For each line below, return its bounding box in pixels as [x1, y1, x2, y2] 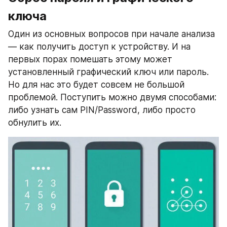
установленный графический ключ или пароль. [8, 67, 209, 78]
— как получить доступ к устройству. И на [8, 42, 191, 52]
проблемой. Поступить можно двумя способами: [8, 92, 216, 103]
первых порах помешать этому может [8, 54, 172, 65]
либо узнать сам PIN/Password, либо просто [8, 105, 196, 116]
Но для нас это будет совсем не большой [8, 80, 184, 90]
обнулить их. [8, 118, 61, 128]
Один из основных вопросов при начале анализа [8, 29, 215, 40]
